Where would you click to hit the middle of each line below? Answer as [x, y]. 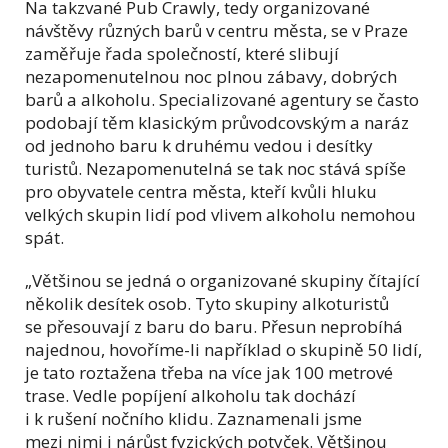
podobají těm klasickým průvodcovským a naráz [217, 122]
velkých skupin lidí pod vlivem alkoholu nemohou [220, 214]
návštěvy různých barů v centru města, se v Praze [216, 30]
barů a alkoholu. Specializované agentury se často [222, 99]
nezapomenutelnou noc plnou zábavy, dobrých [211, 76]
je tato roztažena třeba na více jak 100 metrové [209, 372]
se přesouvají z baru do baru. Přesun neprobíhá [214, 326]
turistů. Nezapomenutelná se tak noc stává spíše [215, 168]
